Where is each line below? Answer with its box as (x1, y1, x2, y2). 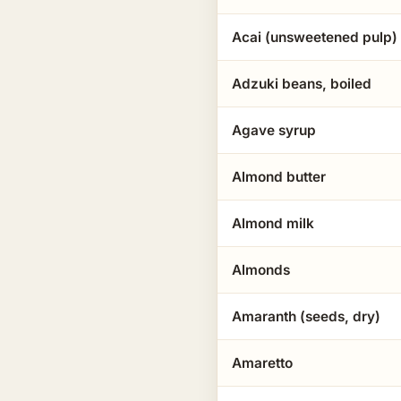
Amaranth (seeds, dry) (232, 308, 380, 325)
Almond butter (232, 168, 326, 185)
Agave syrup (232, 122, 316, 139)
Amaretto (232, 354, 293, 371)
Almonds (232, 261, 290, 278)
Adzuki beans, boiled (232, 75, 371, 92)
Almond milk (232, 215, 314, 232)
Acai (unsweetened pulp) (232, 29, 397, 46)
